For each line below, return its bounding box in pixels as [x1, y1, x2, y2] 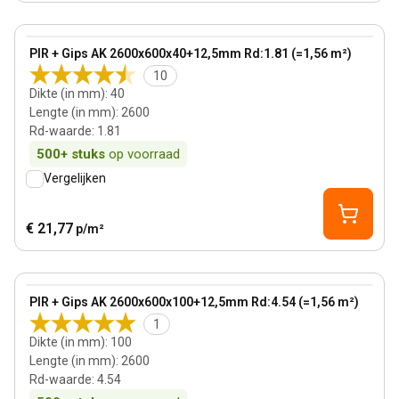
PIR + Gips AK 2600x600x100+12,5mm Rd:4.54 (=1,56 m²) [29, 295, 359, 309]
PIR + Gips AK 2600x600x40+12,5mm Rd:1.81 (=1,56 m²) [29, 46, 352, 61]
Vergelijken [44, 171, 106, 185]
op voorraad [109, 146, 180, 162]
